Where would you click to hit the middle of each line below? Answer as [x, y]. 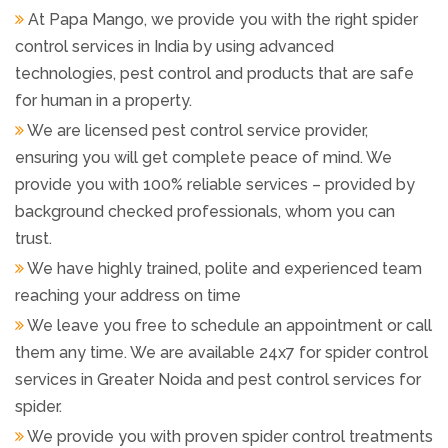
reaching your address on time [128, 295]
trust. [33, 238]
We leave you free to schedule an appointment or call [228, 325]
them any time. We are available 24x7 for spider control [221, 352]
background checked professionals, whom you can [205, 211]
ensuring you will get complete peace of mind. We [203, 157]
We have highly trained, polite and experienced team [223, 268]
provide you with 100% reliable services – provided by [215, 184]
